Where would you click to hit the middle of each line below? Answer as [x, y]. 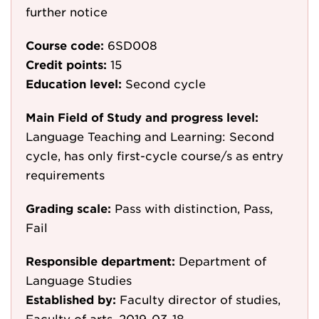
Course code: [65, 45]
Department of [223, 261]
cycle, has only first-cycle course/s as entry [155, 155]
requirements [65, 174]
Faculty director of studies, [200, 299]
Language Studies [79, 280]
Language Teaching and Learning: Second [150, 136]
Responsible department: [100, 261]
